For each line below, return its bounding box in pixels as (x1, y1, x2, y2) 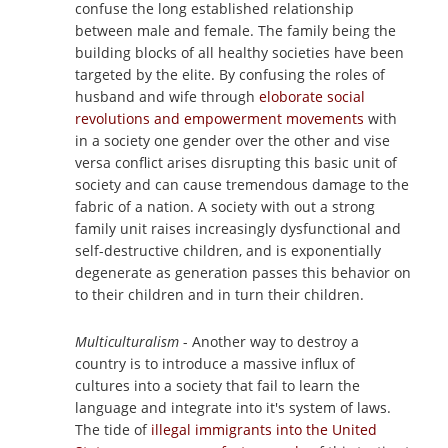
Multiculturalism (75, 332, 179, 351)
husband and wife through (75, 87, 259, 106)
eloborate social (259, 87, 365, 106)
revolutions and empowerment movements (75, 109, 364, 128)
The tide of (75, 420, 151, 439)
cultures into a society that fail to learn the (75, 376, 360, 395)
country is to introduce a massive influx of (75, 354, 355, 373)
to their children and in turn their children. (75, 285, 364, 304)
